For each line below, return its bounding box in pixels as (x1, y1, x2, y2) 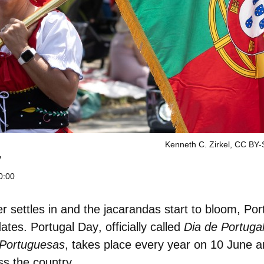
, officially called (98, 220, 184, 233)
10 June (210, 238, 252, 251)
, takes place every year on (65, 238, 210, 251)
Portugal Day (31, 220, 98, 233)
